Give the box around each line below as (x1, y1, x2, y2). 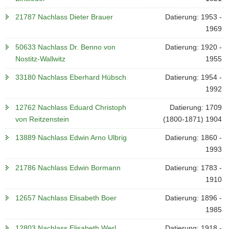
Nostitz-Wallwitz (15, 55, 65, 63)
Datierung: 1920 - (165, 43, 222, 51)
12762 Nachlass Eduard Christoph (15, 103, 126, 111)
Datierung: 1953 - (165, 13, 222, 21)
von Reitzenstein (15, 115, 69, 123)
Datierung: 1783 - (165, 164, 222, 172)
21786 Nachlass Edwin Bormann (15, 164, 121, 172)
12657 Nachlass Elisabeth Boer (15, 194, 117, 202)
